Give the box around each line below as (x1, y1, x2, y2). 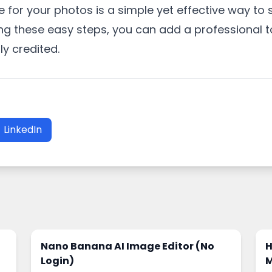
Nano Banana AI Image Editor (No (40, 239, 214, 253)
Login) (40, 254, 74, 268)
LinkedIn (4, 123, 42, 137)
